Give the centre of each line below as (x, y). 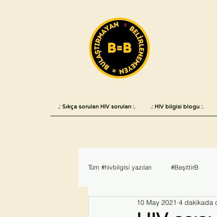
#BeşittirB (185, 167)
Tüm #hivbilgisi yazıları (120, 167)
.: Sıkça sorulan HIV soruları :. (96, 107)
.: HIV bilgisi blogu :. (177, 107)
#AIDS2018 (160, 206)
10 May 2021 (157, 202)
